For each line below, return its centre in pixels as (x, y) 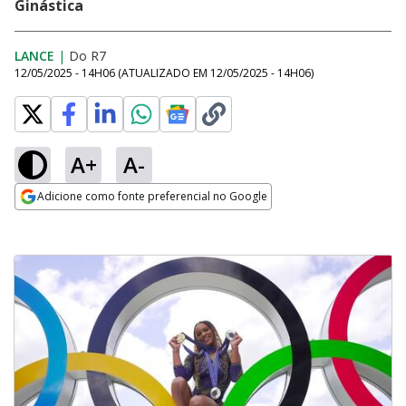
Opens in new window (88, 221)
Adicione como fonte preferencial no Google (152, 196)
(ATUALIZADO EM (164, 73)
